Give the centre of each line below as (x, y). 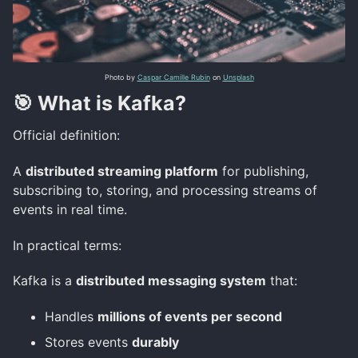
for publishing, (263, 171)
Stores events (88, 342)
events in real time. (70, 209)
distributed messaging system (171, 281)
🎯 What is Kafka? (99, 103)
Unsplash (238, 77)
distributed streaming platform (122, 171)
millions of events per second (190, 317)
